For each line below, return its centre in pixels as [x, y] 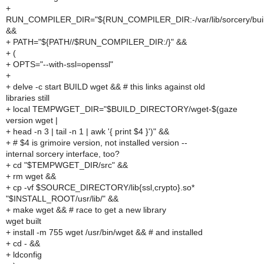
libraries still [28, 98]
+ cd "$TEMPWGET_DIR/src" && [67, 165]
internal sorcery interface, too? [63, 154]
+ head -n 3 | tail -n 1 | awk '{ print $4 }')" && [88, 131]
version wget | [32, 120]
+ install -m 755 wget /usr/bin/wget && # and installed [104, 232]
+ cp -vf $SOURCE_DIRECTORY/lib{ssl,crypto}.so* [100, 187]
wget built [24, 221]
